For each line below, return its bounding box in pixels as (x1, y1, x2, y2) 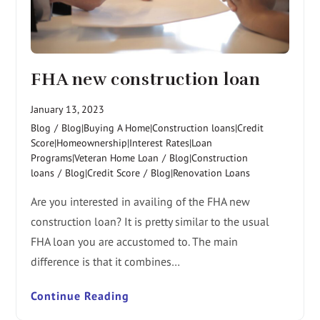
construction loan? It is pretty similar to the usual (31, 214, 270, 229)
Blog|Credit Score (65, 166, 141, 179)
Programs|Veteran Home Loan (31, 151, 159, 164)
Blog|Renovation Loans (151, 166, 251, 179)
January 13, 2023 (31, 102, 105, 116)
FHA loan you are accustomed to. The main (31, 234, 239, 249)
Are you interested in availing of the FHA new (31, 194, 251, 209)
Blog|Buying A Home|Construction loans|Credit (61, 121, 264, 134)
